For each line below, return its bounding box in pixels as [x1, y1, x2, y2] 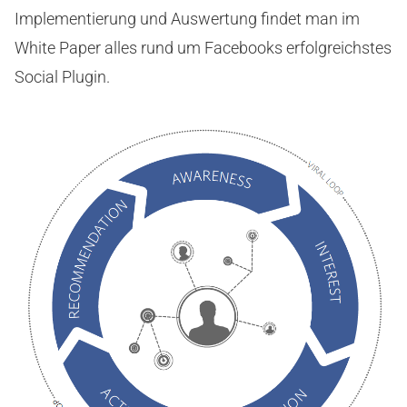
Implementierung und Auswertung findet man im [15, 9, 360, 28]
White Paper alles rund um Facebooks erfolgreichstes [15, 38, 392, 57]
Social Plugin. [15, 67, 110, 86]
